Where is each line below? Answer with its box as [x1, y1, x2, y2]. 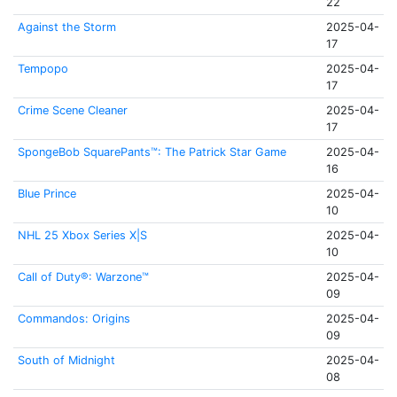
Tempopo [17, 62, 68, 75]
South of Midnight [17, 354, 115, 367]
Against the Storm [17, 20, 116, 34]
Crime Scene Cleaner [17, 104, 128, 117]
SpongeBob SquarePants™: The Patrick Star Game [17, 145, 286, 159]
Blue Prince [17, 187, 76, 200]
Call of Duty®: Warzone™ [17, 270, 149, 284]
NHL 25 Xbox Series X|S [17, 229, 147, 242]
